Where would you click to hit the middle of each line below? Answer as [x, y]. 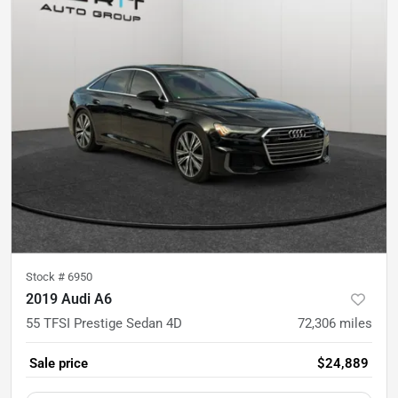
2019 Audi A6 [69, 298]
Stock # [47, 276]
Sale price [59, 363]
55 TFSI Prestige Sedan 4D [104, 323]
